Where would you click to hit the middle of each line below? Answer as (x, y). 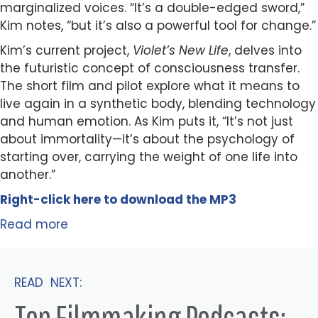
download (153, 200)
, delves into (265, 51)
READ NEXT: (48, 283)
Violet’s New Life (181, 51)
